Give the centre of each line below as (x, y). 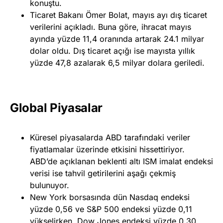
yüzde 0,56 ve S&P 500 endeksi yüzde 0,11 (111, 209)
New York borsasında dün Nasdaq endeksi (110, 197)
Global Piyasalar (56, 108)
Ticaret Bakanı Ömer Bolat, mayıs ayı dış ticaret (118, 15)
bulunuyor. (50, 185)
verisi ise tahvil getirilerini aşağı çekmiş (103, 173)
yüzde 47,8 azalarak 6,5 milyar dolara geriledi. (117, 62)
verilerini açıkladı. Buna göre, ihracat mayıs (111, 27)
